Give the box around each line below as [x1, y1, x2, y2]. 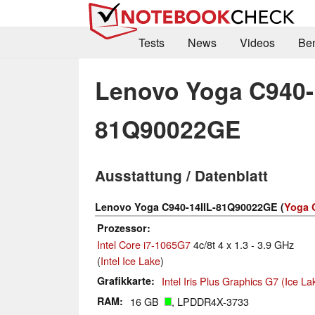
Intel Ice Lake [101, 253, 160, 269]
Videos [239, 34, 275, 51]
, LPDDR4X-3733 [172, 294, 249, 309]
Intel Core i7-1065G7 [97, 237, 191, 252]
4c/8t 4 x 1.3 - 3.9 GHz [191, 237, 294, 252]
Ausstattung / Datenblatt [95, 165, 268, 186]
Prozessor [97, 221, 147, 236]
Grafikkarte [97, 274, 151, 288]
